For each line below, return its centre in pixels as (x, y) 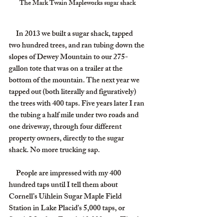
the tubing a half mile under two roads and (74, 116)
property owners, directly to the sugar (67, 139)
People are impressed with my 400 (12, 174)
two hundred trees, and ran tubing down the (77, 46)
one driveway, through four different (66, 128)
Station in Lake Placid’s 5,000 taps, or (68, 209)
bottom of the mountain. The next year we (75, 81)
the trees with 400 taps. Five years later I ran (77, 104)
